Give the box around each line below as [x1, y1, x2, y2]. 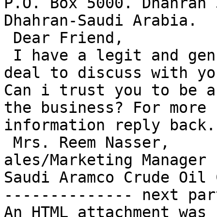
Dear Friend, [4, 29, 13, 47]
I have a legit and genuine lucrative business [4, 46, 13, 64]
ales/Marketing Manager [4, 151, 206, 169]
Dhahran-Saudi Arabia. [4, 12, 197, 30]
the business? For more [4, 99, 216, 117]
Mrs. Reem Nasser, [4, 134, 13, 152]
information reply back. [4, 116, 216, 134]
